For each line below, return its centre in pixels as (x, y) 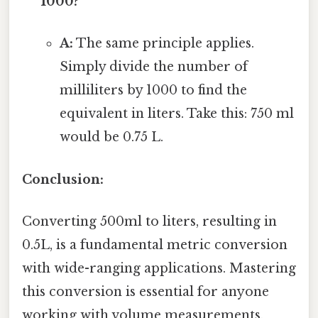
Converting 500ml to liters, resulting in (149, 221)
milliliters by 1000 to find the (153, 91)
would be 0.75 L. (111, 137)
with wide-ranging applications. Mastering (159, 268)
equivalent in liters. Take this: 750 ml (176, 114)
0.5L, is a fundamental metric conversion (155, 245)
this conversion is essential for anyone (146, 291)
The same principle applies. (163, 44)
